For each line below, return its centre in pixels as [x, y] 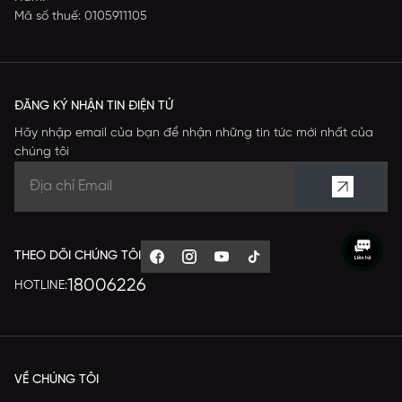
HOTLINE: [41, 286]
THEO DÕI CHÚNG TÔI [78, 256]
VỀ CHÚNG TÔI [57, 380]
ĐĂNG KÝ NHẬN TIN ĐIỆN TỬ [94, 106]
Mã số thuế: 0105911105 [81, 16]
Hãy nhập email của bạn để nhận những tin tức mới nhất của [194, 133]
